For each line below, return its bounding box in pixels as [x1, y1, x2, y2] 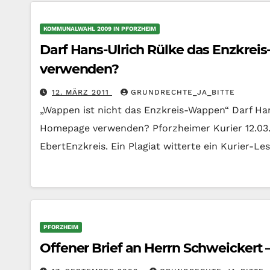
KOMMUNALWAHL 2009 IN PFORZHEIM [43, 25, 156, 32]
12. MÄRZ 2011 [52, 88, 112, 96]
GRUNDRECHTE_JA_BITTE [131, 88, 235, 96]
